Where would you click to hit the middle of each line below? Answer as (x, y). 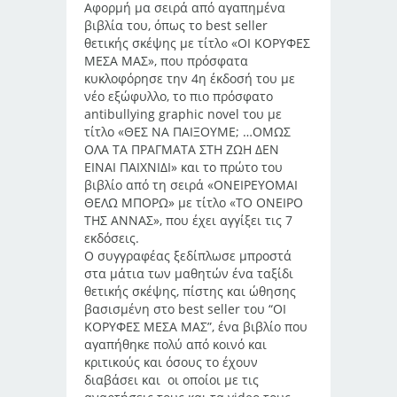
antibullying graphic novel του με (183, 114)
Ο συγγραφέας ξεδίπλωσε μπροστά (188, 256)
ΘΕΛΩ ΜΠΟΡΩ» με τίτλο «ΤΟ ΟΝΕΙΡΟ (194, 202)
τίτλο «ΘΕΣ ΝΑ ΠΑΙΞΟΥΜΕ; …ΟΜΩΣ (187, 132)
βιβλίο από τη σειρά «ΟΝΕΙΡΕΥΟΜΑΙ (191, 185)
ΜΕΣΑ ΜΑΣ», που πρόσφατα (166, 61)
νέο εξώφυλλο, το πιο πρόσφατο (179, 96)
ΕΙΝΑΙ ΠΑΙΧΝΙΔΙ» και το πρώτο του (183, 167)
